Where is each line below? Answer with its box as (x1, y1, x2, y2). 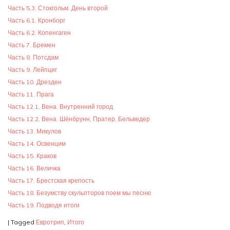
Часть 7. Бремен (8, 41, 55, 49)
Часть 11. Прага (8, 90, 54, 98)
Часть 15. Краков (8, 151, 56, 160)
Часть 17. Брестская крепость (8, 176, 94, 184)
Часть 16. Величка (8, 164, 61, 172)
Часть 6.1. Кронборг (8, 16, 65, 24)
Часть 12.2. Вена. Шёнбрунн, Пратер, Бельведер (8, 114, 150, 123)
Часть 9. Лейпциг (8, 65, 57, 73)
